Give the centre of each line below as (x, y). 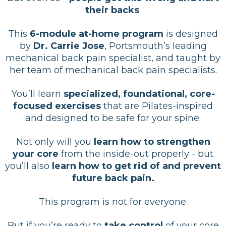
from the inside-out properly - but (136, 154)
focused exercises (57, 106)
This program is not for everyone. (113, 202)
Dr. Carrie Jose (69, 46)
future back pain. (113, 178)
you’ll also (29, 166)
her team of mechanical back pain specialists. (113, 70)
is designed (191, 34)
